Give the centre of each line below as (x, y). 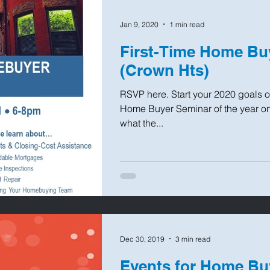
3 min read (193, 239)
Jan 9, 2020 (139, 24)
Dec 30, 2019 (142, 239)
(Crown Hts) (165, 70)
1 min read (187, 24)
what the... (142, 123)
